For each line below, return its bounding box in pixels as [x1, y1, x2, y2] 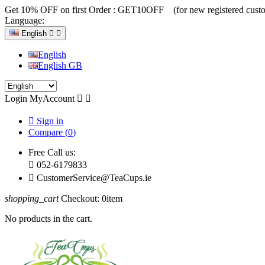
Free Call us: [28, 147, 76, 157]
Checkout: [61, 193, 99, 203]
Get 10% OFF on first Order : [5, 5, 118, 15]
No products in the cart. [5, 214, 92, 224]
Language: [5, 15, 44, 25]
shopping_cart [5, 193, 59, 203]
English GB [38, 60, 82, 70]
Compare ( [28, 127, 68, 137]
